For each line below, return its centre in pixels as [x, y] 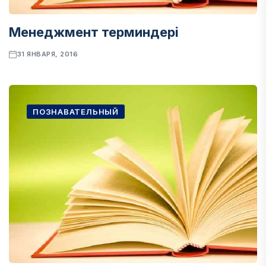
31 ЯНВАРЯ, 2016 [47, 54]
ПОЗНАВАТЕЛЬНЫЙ [76, 112]
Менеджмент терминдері [94, 32]
